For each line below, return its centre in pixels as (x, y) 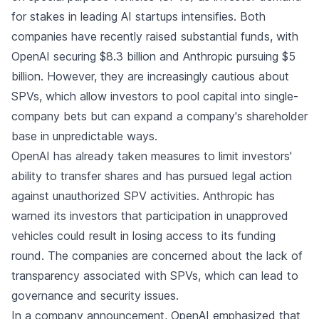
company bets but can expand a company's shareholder (159, 116)
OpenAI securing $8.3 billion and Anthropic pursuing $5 (153, 56)
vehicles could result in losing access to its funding (143, 236)
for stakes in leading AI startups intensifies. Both (138, 16)
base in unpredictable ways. (84, 136)
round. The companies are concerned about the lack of (157, 256)
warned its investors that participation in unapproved (150, 216)
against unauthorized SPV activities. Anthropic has (143, 196)
